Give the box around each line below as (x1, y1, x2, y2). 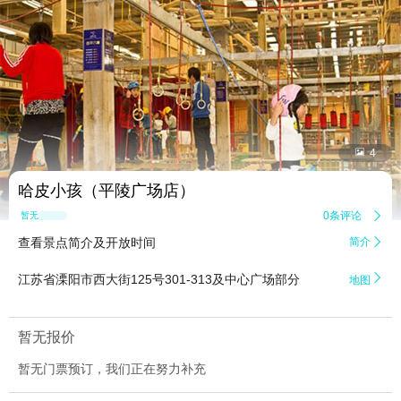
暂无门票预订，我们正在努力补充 (18, 362, 206, 377)
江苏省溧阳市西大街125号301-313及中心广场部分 (18, 272, 300, 287)
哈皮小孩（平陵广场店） (18, 182, 195, 200)
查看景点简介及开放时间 (18, 235, 156, 251)
